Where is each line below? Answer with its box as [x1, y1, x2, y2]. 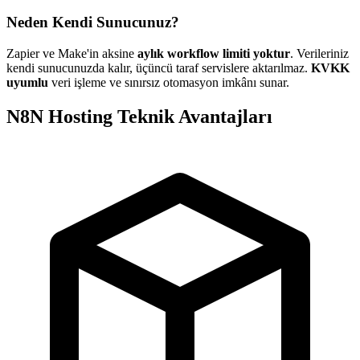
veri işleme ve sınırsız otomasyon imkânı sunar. [48, 76, 289, 90]
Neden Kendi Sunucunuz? [6, 14, 179, 31]
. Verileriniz [290, 47, 349, 61]
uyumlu [6, 76, 48, 90]
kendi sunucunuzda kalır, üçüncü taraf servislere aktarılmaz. [6, 61, 311, 76]
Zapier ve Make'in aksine [6, 47, 137, 61]
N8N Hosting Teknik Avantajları [6, 106, 272, 128]
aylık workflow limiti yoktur [137, 47, 290, 61]
